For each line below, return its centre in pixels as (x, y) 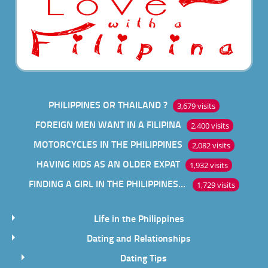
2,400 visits (210, 125)
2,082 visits (211, 145)
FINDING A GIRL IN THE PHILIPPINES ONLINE (182, 184)
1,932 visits (208, 165)
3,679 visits (196, 106)
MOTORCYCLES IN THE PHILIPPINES (108, 144)
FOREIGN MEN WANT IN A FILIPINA (108, 124)
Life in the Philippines (139, 218)
